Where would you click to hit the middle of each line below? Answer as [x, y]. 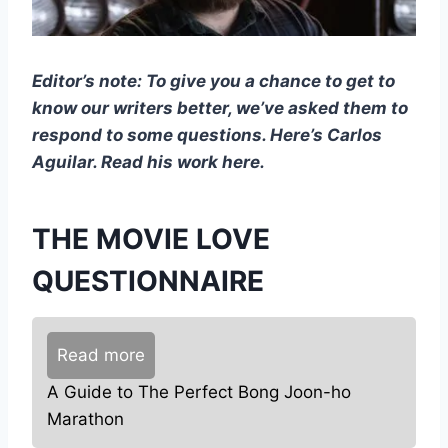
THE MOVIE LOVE [151, 238]
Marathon [85, 418]
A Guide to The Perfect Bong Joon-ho [199, 391]
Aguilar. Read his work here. [148, 161]
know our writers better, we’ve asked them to [220, 107]
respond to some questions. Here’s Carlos [207, 134]
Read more [101, 354]
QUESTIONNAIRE [148, 280]
